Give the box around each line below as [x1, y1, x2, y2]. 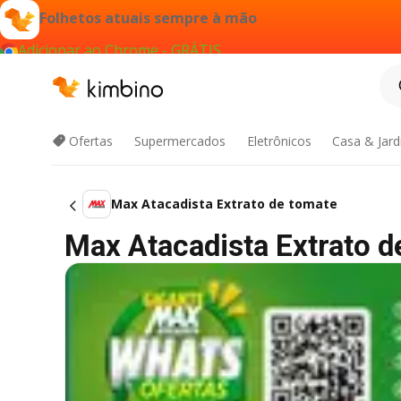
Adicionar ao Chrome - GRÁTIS [18, 40, 221, 60]
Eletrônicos [246, 132, 311, 149]
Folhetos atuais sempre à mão [39, 8, 257, 29]
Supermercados [133, 132, 226, 149]
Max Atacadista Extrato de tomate [111, 195, 337, 212]
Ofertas [69, 132, 113, 149]
